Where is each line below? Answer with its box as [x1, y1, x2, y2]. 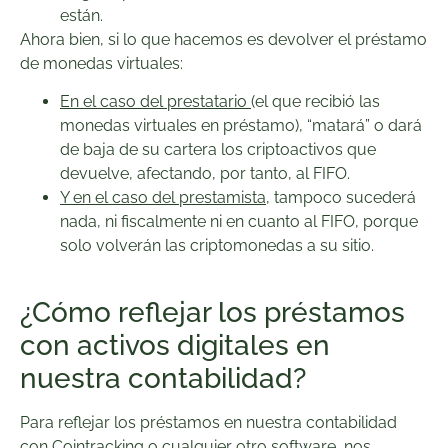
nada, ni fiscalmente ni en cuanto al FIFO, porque [60, 212, 418, 232]
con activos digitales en [20, 329, 330, 363]
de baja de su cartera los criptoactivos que [60, 140, 376, 160]
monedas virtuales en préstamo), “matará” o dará [60, 116, 422, 136]
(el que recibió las [251, 92, 380, 112]
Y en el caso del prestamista [60, 188, 266, 208]
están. [60, 5, 103, 25]
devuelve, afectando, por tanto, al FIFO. [60, 164, 350, 184]
